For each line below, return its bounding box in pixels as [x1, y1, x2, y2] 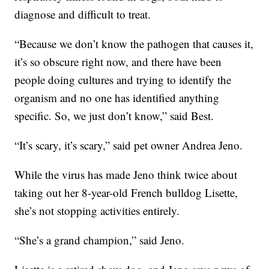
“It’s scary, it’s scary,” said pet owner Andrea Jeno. [14, 137, 243, 153]
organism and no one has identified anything [14, 89, 220, 105]
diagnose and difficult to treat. [14, 6, 151, 22]
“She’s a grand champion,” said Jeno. [14, 232, 185, 247]
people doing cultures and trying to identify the [14, 71, 232, 87]
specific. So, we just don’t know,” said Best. [14, 107, 214, 123]
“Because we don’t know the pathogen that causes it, [14, 35, 254, 51]
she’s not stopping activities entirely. [14, 202, 180, 218]
